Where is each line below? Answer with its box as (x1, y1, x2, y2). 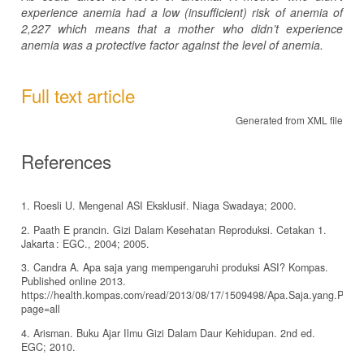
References (21, 147, 111, 174)
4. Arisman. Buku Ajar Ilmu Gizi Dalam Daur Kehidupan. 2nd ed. (21, 325, 315, 340)
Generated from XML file (236, 112, 343, 127)
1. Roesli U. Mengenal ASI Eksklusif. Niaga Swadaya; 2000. (21, 197, 297, 213)
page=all (21, 301, 60, 317)
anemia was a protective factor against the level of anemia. (21, 36, 323, 53)
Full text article (21, 81, 135, 108)
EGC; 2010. (21, 339, 76, 354)
